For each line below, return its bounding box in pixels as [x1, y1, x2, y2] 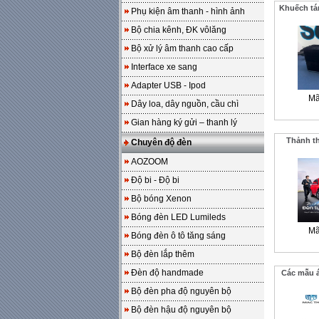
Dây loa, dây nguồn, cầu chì [131, 99, 239, 109]
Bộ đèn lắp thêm [131, 249, 194, 259]
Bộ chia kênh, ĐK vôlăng [131, 25, 226, 35]
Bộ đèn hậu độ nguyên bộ [131, 305, 231, 315]
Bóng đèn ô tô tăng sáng [131, 231, 226, 241]
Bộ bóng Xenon [131, 194, 192, 204]
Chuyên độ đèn [131, 137, 192, 147]
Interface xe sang [131, 62, 197, 72]
